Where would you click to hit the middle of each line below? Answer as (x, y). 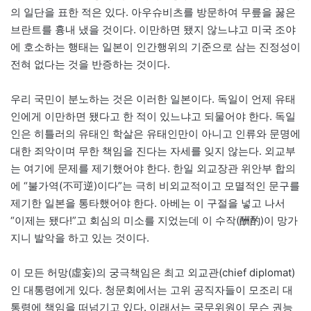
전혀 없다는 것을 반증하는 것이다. (90, 64)
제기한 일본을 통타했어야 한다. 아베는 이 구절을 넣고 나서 (148, 203)
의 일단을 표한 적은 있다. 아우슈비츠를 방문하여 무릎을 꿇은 (153, 12)
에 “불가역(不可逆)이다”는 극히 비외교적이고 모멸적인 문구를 (155, 185)
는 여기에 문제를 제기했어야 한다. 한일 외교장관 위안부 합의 (153, 168)
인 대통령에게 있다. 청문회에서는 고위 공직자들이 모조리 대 (152, 289)
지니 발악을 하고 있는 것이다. (80, 237)
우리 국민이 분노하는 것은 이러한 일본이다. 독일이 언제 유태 (153, 99)
